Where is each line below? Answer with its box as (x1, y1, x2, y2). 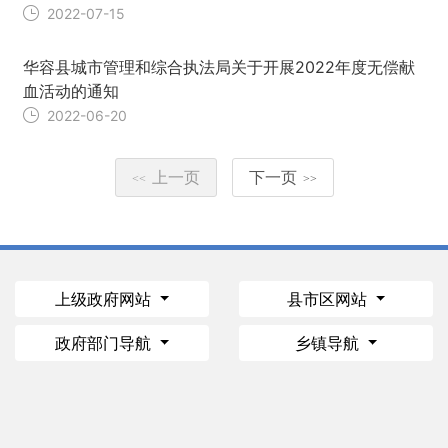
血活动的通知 (23, 81, 119, 102)
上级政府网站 (54, 288, 156, 309)
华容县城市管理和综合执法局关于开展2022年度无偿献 (23, 57, 415, 78)
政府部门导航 (54, 332, 156, 353)
